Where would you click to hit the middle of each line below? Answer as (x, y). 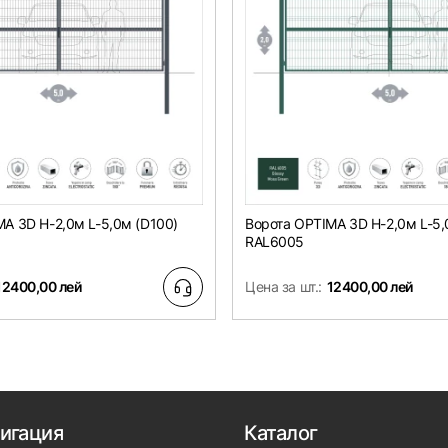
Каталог (280, 433)
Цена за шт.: (283, 287)
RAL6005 (275, 242)
